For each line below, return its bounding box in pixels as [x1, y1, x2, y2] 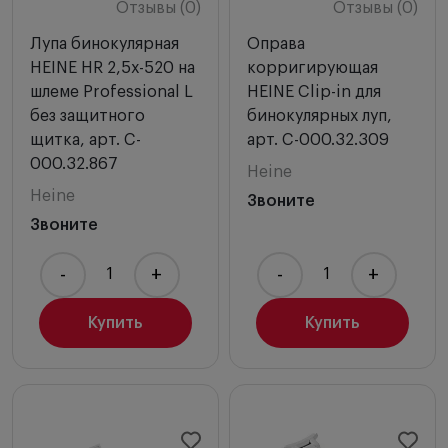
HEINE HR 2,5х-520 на [30, 59, 195, 76]
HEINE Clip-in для [247, 83, 381, 100]
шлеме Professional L [30, 83, 193, 100]
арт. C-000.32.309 [247, 131, 389, 148]
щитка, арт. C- [30, 131, 141, 148]
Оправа [247, 35, 305, 52]
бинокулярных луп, [247, 107, 392, 124]
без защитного [30, 107, 145, 124]
